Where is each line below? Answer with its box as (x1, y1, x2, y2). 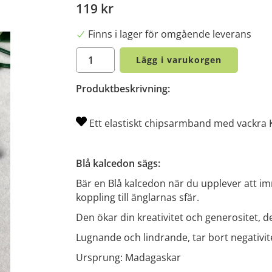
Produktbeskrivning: (76, 81, 170, 95)
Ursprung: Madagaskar (76, 250, 181, 264)
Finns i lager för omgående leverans (88, 27, 251, 41)
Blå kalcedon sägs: (76, 156, 160, 170)
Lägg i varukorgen (136, 53, 222, 66)
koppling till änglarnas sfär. (76, 190, 202, 204)
